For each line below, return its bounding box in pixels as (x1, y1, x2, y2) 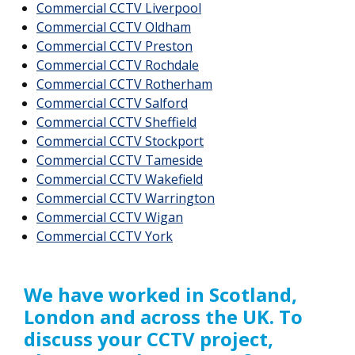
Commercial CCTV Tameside (36, 151, 203, 169)
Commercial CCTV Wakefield (36, 170, 203, 188)
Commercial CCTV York (36, 227, 173, 245)
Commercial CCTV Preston (36, 36, 193, 55)
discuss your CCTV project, (24, 325, 273, 352)
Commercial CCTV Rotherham (36, 74, 212, 93)
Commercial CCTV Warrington (36, 189, 215, 207)
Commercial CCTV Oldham (36, 17, 191, 36)
